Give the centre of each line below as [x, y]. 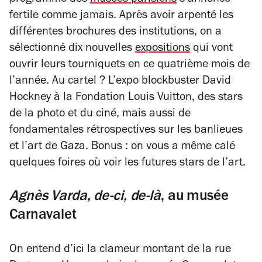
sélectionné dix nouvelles [72, 49]
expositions [163, 49]
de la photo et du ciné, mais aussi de [100, 115]
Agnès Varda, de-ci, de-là [85, 197]
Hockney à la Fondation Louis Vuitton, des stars [126, 98]
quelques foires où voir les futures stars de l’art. [127, 164]
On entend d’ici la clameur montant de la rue [120, 250]
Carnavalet [43, 216]
